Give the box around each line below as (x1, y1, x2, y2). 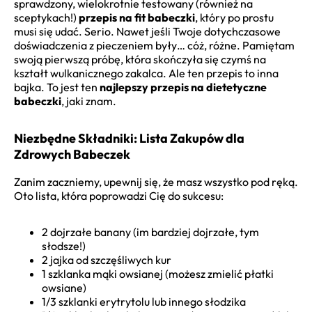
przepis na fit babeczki (79, 10, 195, 25)
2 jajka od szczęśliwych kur (42, 253, 171, 267)
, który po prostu (195, 10, 274, 25)
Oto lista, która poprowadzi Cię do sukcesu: (14, 189, 224, 203)
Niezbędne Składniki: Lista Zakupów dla (14, 130, 244, 147)
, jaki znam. (61, 94, 116, 109)
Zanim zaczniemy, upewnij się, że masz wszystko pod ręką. (14, 175, 298, 189)
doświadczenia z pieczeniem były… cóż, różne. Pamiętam (14, 38, 295, 53)
